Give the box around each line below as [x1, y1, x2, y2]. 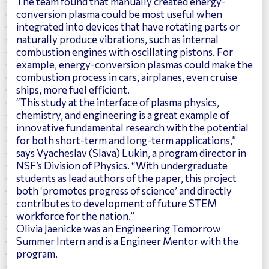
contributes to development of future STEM [16, 196, 217, 209]
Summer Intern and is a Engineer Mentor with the [16, 234, 238, 247]
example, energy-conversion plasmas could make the [16, 58, 253, 70]
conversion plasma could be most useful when [16, 7, 222, 20]
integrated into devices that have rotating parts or [16, 20, 240, 32]
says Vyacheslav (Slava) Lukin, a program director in [16, 146, 246, 159]
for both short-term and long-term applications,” [16, 133, 236, 146]
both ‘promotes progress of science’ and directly [16, 184, 232, 196]
